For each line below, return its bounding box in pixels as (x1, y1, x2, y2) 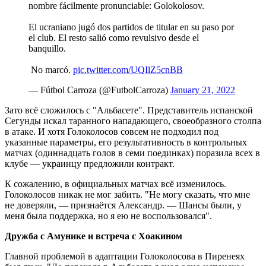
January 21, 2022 (170, 85, 235, 96)
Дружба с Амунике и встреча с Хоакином (5, 231, 182, 242)
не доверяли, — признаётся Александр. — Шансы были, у (5, 200, 242, 211)
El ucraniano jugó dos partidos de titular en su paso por (28, 22, 234, 33)
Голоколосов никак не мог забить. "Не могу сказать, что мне (5, 189, 250, 200)
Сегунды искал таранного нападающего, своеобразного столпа (5, 116, 261, 126)
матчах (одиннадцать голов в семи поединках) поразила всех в (5, 148, 260, 159)
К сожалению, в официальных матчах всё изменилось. (5, 179, 226, 189)
